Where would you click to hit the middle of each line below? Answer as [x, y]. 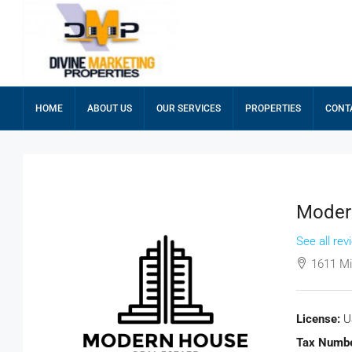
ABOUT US [110, 108]
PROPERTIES [273, 108]
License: [318, 319]
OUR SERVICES [189, 108]
